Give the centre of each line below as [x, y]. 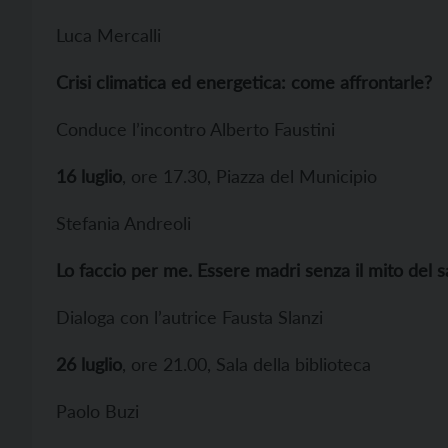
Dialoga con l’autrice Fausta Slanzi [189, 317]
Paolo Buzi [97, 411]
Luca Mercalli [108, 35]
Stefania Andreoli [123, 223]
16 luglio [89, 176]
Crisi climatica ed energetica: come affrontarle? [244, 82]
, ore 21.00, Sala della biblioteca [246, 364]
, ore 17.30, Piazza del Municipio [249, 176]
